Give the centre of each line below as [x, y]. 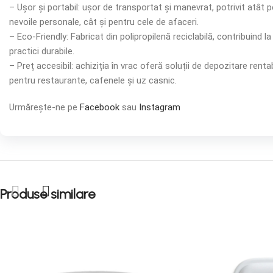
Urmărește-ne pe [44, 107]
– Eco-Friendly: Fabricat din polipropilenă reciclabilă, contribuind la [140, 37]
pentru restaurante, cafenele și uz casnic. [93, 80]
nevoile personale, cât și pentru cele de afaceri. [104, 22]
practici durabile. [42, 51]
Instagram [160, 107]
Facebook [100, 107]
